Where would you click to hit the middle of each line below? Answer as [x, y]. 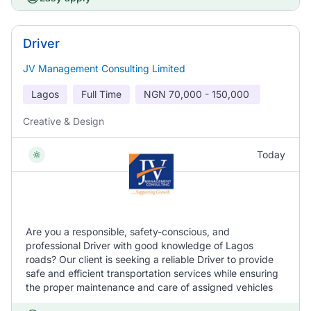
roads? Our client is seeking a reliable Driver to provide [150, 259]
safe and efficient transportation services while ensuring [152, 273]
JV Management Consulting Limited [104, 68]
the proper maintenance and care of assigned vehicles [149, 287]
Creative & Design [64, 121]
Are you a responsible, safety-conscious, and [128, 232]
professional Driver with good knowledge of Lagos [140, 245]
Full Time [101, 94]
